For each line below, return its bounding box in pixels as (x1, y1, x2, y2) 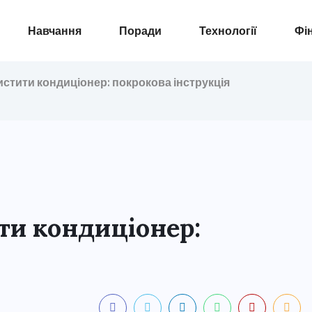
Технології (198, 24, 257, 38)
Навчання (27, 24, 81, 38)
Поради (118, 24, 162, 38)
